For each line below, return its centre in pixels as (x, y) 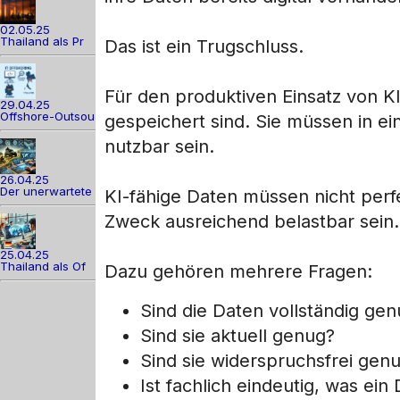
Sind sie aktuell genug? (237, 336)
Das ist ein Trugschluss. (204, 47)
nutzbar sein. (159, 147)
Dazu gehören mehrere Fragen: (238, 272)
